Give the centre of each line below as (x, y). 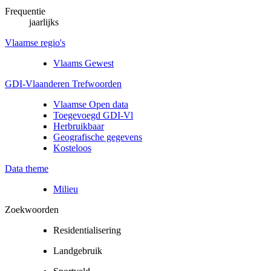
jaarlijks (44, 22)
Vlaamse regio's (35, 42)
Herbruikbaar (79, 126)
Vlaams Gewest (83, 63)
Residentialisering (87, 230)
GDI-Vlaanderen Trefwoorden (63, 83)
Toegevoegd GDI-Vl (93, 115)
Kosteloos (72, 148)
